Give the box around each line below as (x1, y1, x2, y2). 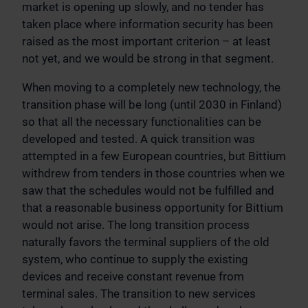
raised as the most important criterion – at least (22, 34, 271, 49)
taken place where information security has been (22, 17, 273, 32)
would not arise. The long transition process (22, 218, 250, 232)
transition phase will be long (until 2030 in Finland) (22, 98, 282, 112)
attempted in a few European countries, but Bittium (22, 149, 286, 164)
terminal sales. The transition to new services (22, 287, 256, 301)
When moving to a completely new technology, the (22, 80, 280, 95)
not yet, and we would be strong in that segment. (22, 52, 274, 66)
